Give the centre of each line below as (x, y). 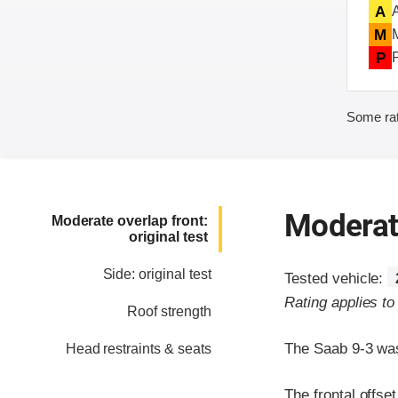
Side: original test (157, 275)
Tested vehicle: (336, 279)
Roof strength (169, 312)
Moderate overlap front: (129, 221)
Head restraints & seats (138, 349)
